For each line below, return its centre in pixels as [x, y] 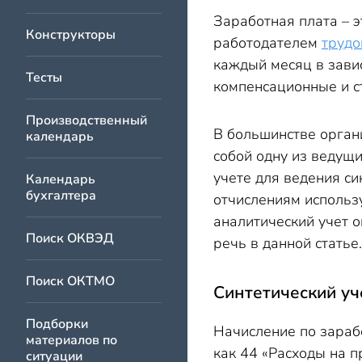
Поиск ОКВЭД [70, 238]
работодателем [267, 43]
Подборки [57, 324]
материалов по [72, 340]
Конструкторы [71, 35]
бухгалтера [61, 196]
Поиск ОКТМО [70, 281]
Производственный [86, 120]
